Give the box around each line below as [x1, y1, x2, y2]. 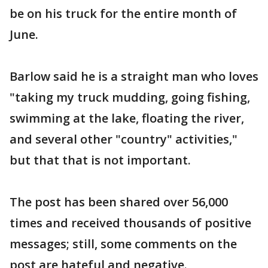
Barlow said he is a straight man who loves [10, 68, 258, 84]
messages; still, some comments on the [10, 236, 237, 252]
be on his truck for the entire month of [10, 5, 237, 22]
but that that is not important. [10, 152, 191, 168]
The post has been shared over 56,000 [10, 194, 228, 210]
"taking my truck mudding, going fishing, [10, 89, 250, 105]
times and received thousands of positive [10, 215, 251, 231]
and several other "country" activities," [10, 131, 237, 147]
